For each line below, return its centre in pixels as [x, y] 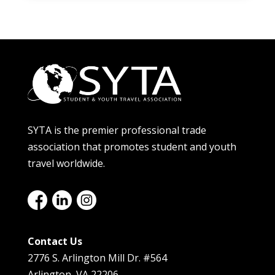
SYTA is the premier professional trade [117, 130]
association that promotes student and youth [132, 146]
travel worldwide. [66, 163]
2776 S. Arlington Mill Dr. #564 [97, 258]
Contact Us [55, 241]
